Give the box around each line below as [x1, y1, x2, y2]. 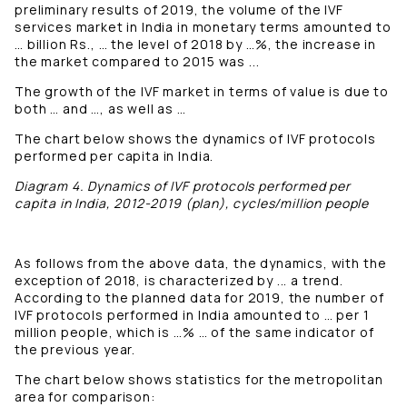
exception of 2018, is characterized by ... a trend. [15, 272, 343, 290]
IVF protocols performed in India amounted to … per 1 [15, 306, 370, 324]
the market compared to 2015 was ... [15, 53, 263, 71]
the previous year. [15, 341, 136, 359]
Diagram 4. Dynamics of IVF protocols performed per [15, 177, 351, 195]
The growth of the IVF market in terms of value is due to [15, 83, 390, 101]
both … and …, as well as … [15, 100, 186, 118]
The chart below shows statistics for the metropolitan [15, 371, 383, 389]
